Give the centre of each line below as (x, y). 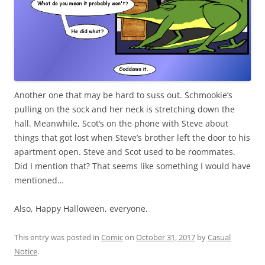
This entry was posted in (58, 237)
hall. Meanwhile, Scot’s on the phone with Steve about (121, 124)
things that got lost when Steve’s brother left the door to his (132, 138)
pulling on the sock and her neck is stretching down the (125, 109)
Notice (26, 252)
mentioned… (39, 180)
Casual (219, 237)
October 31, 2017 (166, 237)
